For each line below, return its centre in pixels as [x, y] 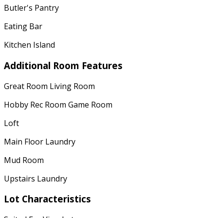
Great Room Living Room [49, 86]
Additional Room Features [63, 65]
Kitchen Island [29, 45]
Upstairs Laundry [36, 178]
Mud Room [24, 160]
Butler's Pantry [31, 8]
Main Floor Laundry [40, 141]
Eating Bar [23, 27]
